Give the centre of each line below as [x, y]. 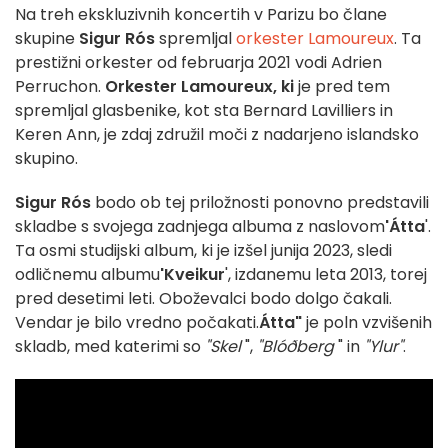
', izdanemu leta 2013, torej [326, 275]
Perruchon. [60, 87]
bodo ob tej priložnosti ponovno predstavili [260, 203]
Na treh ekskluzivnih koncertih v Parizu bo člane [201, 15]
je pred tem [342, 87]
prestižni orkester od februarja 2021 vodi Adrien [198, 63]
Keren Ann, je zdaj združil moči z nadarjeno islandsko [217, 135]
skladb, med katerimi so [110, 347]
